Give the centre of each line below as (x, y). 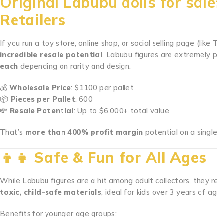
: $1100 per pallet (102, 87)
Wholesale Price (40, 87)
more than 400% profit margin (84, 132)
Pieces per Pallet (43, 99)
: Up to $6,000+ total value (121, 111)
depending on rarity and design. (75, 66)
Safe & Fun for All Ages (120, 157)
